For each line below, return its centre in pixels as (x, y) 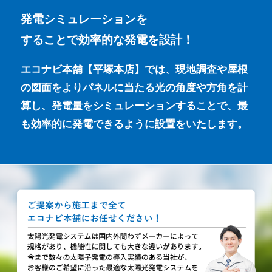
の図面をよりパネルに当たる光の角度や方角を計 (134, 87)
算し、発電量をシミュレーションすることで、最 (134, 106)
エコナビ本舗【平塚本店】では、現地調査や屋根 (134, 69)
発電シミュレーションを (84, 19)
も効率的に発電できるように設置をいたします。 (134, 124)
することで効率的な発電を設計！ (107, 39)
